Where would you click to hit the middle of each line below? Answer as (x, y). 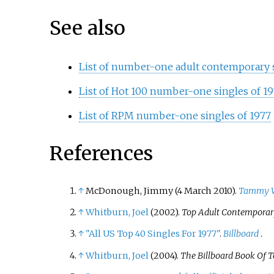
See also (87, 28)
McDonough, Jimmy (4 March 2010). (162, 191)
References (101, 154)
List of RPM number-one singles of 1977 (175, 115)
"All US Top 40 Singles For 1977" (152, 234)
